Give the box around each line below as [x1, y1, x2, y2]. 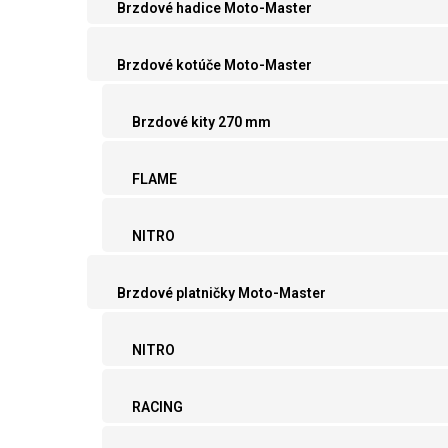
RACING [132, 399, 183, 416]
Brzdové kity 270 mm [132, 114, 271, 131]
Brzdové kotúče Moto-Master [117, 57, 312, 74]
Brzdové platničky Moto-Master [117, 285, 326, 302]
